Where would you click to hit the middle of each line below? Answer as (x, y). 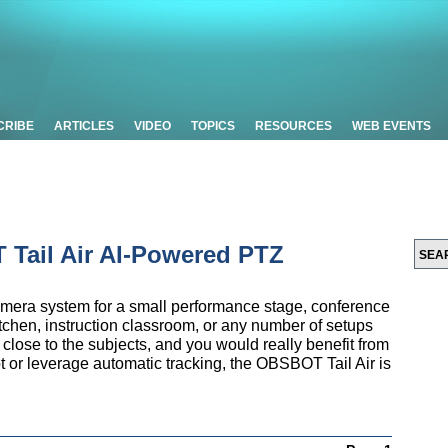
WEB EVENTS (391, 126)
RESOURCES (293, 126)
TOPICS (213, 126)
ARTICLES (84, 126)
